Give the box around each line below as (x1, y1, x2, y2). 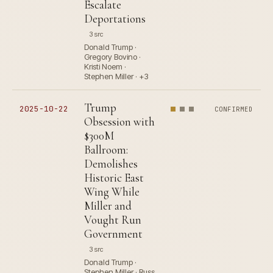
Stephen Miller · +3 (84, 71, 149, 82)
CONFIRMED (214, 105, 253, 114)
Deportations (84, 12, 146, 26)
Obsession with (84, 115, 155, 129)
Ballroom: (84, 143, 128, 157)
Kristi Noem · (84, 62, 126, 72)
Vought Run (84, 213, 141, 227)
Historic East (84, 171, 144, 185)
